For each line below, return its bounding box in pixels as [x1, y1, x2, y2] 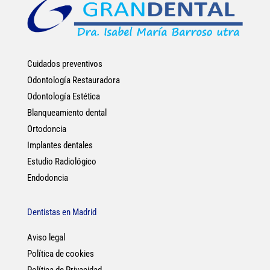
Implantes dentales [27, 139, 93, 151]
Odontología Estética [27, 90, 100, 102]
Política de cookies [27, 248, 94, 259]
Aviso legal [27, 231, 65, 243]
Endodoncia [27, 172, 68, 183]
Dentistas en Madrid [27, 206, 96, 218]
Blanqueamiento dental [27, 107, 107, 118]
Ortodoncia [27, 123, 66, 134]
